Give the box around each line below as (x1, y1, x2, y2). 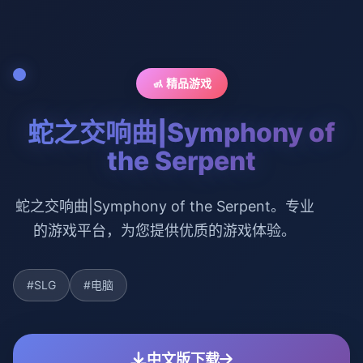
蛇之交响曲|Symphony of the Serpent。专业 (15, 197, 314, 215)
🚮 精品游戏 (152, 75, 211, 90)
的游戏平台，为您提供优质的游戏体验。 (33, 221, 297, 239)
